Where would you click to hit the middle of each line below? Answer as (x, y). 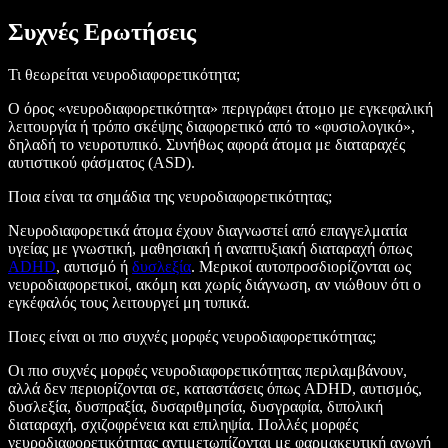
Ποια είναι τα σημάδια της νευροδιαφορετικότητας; (172, 197)
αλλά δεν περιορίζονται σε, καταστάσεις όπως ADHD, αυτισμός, (215, 389)
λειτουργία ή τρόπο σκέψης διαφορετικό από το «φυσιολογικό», (211, 127)
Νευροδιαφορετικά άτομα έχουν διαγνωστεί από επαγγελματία (207, 231)
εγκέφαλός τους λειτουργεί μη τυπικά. (131, 303)
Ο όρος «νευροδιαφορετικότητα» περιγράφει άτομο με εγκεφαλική (220, 109)
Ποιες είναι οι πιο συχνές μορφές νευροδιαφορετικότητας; (192, 337)
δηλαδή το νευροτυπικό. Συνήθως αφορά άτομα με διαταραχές (206, 145)
